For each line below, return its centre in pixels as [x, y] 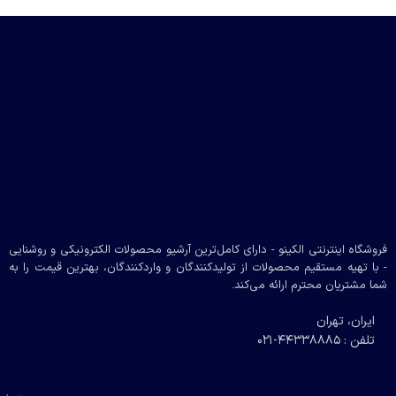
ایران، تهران [346, 321]
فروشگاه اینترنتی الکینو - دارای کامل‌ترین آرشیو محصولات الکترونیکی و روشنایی [198, 250]
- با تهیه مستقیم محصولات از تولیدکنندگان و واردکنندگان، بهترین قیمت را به [198, 268]
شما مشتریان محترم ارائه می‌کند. [309, 286]
